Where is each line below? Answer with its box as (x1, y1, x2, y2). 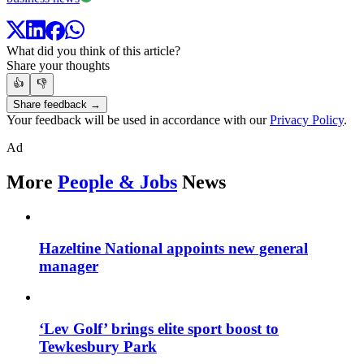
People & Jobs (58, 171, 177, 193)
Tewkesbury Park (39, 338, 157, 356)
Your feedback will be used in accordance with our (6, 113, 270, 128)
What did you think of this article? (6, 44, 180, 58)
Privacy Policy (270, 113, 344, 128)
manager (39, 257, 98, 275)
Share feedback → (13, 98, 101, 111)
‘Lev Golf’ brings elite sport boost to (39, 320, 279, 338)
